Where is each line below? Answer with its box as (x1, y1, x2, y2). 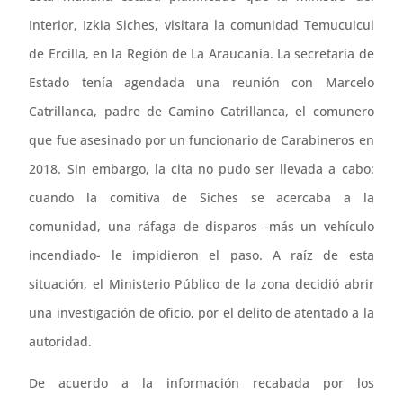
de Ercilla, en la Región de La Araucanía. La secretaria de (29, 44, 374, 62)
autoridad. (29, 332, 93, 350)
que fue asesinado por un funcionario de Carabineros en (29, 130, 374, 148)
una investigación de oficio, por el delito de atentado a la (29, 303, 374, 321)
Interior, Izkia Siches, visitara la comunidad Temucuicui (29, 15, 374, 33)
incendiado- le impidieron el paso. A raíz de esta (29, 246, 374, 264)
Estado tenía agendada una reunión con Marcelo (29, 73, 374, 91)
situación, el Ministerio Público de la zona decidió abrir (29, 274, 374, 292)
